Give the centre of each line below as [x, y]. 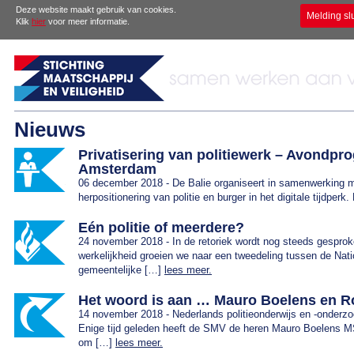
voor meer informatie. [88, 21]
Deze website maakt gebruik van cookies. [96, 9]
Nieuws [50, 130]
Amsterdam [117, 169]
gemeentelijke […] [121, 270]
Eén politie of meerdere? [161, 228]
